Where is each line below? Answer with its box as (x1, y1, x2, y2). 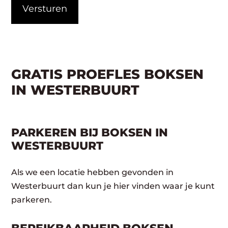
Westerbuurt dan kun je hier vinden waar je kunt (11, 181, 215, 191)
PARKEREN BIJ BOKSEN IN (11, 125, 168, 139)
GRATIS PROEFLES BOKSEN (11, 66, 204, 82)
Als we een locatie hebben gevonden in (11, 167, 174, 177)
